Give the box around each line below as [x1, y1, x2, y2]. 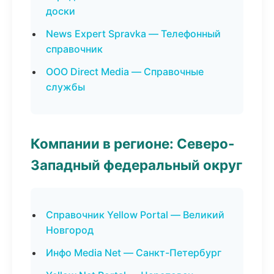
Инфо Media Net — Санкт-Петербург [46, 246, 221, 259]
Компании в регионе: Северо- [31, 135, 235, 152]
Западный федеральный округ [31, 157, 242, 173]
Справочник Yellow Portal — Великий [46, 209, 224, 221]
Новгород [46, 224, 94, 236]
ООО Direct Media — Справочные [46, 65, 204, 78]
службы [46, 81, 85, 93]
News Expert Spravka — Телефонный [46, 28, 221, 40]
